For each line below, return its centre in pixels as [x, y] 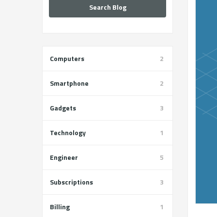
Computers [67, 58]
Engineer [64, 157]
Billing [60, 207]
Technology [68, 132]
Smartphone [69, 83]
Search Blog [108, 7]
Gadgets [63, 108]
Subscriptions [71, 182]
